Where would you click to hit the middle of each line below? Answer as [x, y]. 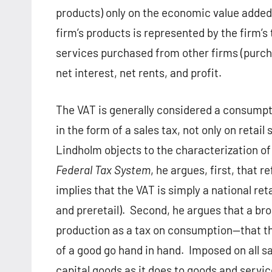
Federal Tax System [103, 170]
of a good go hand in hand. [120, 250]
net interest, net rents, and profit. [139, 73]
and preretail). [90, 210]
